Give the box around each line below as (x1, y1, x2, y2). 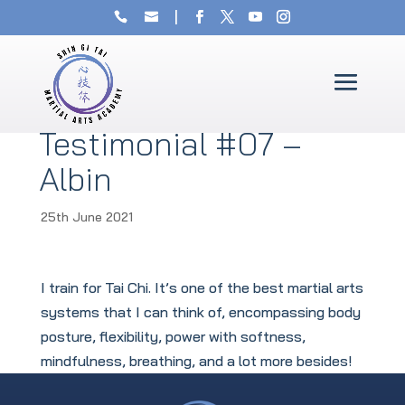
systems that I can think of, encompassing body (40, 303, 361, 321)
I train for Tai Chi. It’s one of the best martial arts (40, 278, 363, 297)
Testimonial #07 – (38, 123, 302, 164)
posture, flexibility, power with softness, (40, 327, 306, 345)
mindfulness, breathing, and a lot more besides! (40, 352, 352, 370)
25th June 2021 (40, 209, 133, 225)
